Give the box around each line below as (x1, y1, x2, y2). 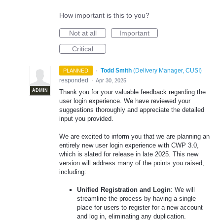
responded (59, 77, 90, 84)
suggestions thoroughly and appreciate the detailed (59, 106, 204, 113)
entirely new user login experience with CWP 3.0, (59, 142, 199, 149)
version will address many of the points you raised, (59, 159, 204, 167)
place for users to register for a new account (77, 204, 203, 212)
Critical (72, 45, 93, 53)
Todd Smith (100, 67, 132, 74)
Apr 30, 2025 (96, 77, 126, 83)
